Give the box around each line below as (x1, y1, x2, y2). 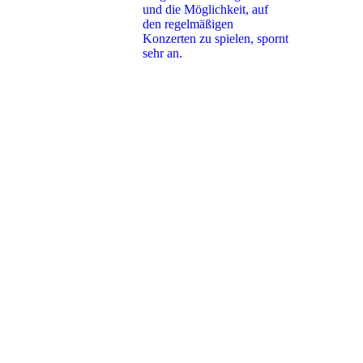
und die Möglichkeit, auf (143, 2, 268, 16)
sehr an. (143, 45, 182, 60)
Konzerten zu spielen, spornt (143, 31, 288, 45)
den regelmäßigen (143, 16, 233, 31)
